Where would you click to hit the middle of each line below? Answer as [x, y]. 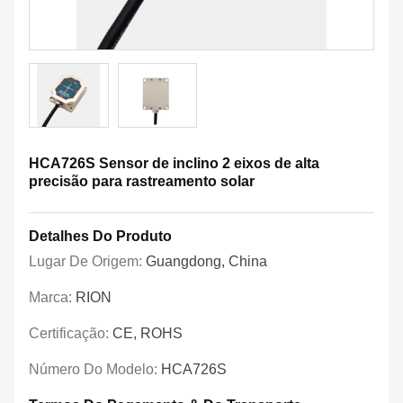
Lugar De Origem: [87, 262]
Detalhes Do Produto [100, 237]
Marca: [52, 298]
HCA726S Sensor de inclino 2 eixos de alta [174, 164]
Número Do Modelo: [95, 370]
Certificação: [71, 334]
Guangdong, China [206, 262]
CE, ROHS [148, 334]
